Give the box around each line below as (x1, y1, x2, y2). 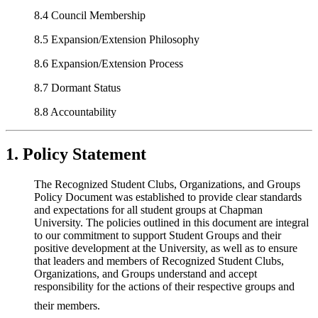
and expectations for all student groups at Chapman (34, 204, 263, 216)
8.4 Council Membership (34, 9, 146, 21)
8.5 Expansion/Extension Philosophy (34, 33, 199, 45)
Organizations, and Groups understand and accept (34, 268, 257, 280)
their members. (34, 300, 100, 312)
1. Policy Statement (6, 145, 146, 164)
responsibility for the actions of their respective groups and (34, 280, 295, 293)
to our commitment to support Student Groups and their (34, 229, 281, 242)
